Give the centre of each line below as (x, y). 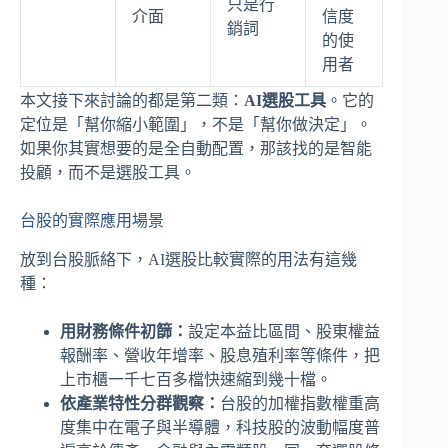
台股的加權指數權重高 (300, 403)
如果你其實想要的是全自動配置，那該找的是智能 (196, 148)
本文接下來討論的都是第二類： (132, 100)
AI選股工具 (285, 100)
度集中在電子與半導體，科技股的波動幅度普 (220, 427)
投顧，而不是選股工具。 (108, 172)
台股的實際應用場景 (92, 220)
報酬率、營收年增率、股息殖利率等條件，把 (220, 355)
